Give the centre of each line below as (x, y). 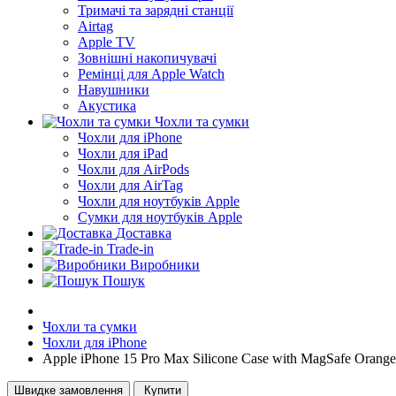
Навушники (114, 90)
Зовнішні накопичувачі (147, 58)
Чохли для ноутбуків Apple (159, 201)
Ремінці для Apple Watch (151, 74)
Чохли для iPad (123, 153)
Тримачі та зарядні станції (156, 10)
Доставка (144, 233)
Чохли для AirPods (133, 169)
